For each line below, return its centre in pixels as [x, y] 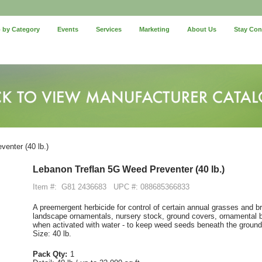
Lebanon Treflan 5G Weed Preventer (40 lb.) [129, 169]
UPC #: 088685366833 [151, 187]
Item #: [45, 187]
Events [68, 29]
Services [109, 29]
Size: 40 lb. [52, 233]
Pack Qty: [50, 254]
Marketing [155, 29]
